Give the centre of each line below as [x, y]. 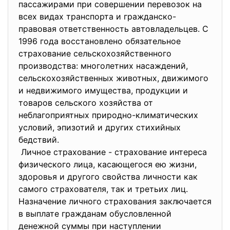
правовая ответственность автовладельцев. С [113, 29]
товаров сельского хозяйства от [86, 103]
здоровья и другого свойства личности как [108, 177]
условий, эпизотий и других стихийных [100, 127]
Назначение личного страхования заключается [115, 201]
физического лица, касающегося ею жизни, [108, 164]
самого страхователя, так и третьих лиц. [103, 189]
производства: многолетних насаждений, [103, 66]
